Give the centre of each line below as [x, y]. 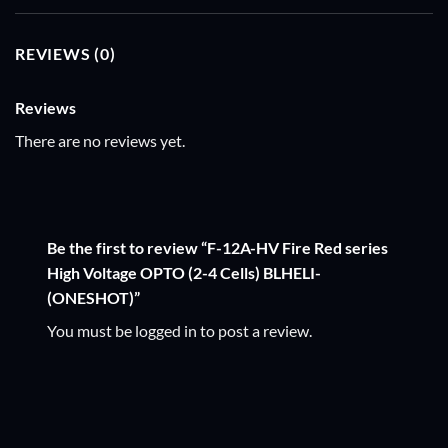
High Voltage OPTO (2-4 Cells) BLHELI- [184, 273]
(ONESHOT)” [95, 298]
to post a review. [254, 331]
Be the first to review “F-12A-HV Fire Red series [217, 248]
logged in [166, 331]
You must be [91, 331]
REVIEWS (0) [65, 53]
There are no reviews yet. [100, 140]
